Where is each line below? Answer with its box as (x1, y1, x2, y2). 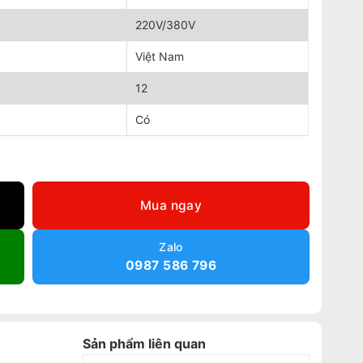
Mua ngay (139, 197, 203, 213)
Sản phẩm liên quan (82, 335, 206, 352)
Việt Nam (135, 49, 185, 63)
